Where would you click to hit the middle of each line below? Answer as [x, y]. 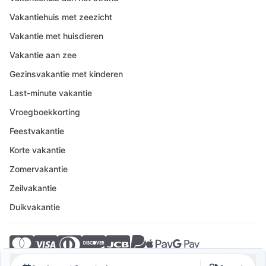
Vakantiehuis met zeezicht [61, 17]
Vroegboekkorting [45, 112]
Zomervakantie [39, 169]
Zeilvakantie [33, 188]
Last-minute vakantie [51, 93]
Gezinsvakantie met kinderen [66, 74]
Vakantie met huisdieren [56, 36]
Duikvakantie [35, 207]
